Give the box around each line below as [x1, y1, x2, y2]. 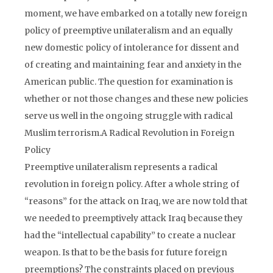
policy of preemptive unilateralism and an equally [24, 25, 233, 36]
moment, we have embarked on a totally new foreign [24, 8, 247, 19]
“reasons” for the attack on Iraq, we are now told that [24, 196, 247, 207]
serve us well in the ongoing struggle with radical [24, 110, 233, 121]
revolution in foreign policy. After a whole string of [24, 179, 239, 190]
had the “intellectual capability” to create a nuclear [24, 230, 236, 241]
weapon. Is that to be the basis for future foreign [24, 247, 227, 258]
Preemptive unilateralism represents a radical [24, 161, 218, 172]
